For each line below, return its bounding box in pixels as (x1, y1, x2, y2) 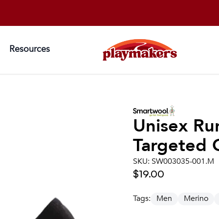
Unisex (133, 114, 193, 138)
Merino (184, 193, 208, 204)
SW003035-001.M (152, 156, 214, 167)
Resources (9, 43, 50, 55)
